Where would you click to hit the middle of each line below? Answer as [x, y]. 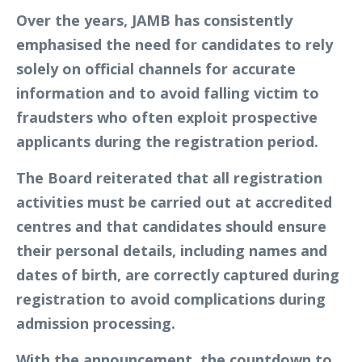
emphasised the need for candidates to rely [175, 45]
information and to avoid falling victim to [168, 93]
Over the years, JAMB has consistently [154, 21]
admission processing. [96, 324]
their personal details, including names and [172, 251]
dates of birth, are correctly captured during [178, 275]
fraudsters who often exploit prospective [167, 118]
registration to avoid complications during [171, 299]
